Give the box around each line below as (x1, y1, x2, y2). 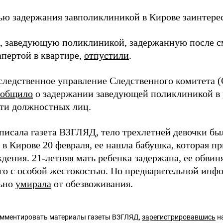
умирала (15, 178, 51, 189)
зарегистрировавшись (142, 213, 216, 221)
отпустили (84, 50, 129, 61)
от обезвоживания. (51, 178, 133, 189)
